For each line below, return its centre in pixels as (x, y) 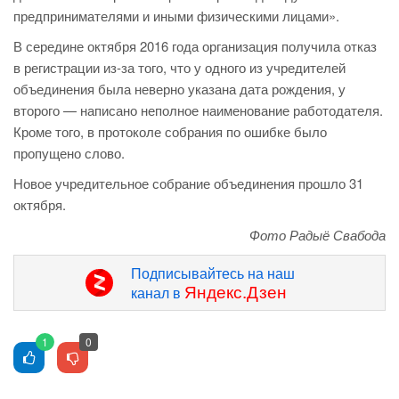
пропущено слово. (69, 153)
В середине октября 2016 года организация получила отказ (195, 46)
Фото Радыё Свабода (318, 235)
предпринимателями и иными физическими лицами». (176, 16)
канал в (157, 293)
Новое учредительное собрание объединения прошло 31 (188, 183)
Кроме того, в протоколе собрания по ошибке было (170, 132)
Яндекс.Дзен (235, 291)
